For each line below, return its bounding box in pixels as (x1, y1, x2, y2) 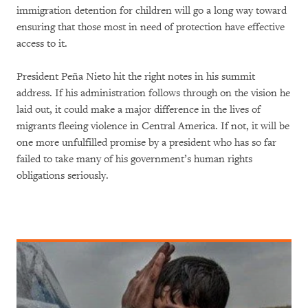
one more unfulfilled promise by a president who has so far (16, 135, 276, 149)
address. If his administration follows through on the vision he (16, 86, 290, 100)
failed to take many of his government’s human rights (16, 152, 252, 166)
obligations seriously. (16, 168, 111, 182)
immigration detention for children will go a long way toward (16, 3, 287, 17)
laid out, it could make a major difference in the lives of (16, 102, 261, 116)
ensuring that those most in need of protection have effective (16, 20, 285, 34)
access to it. (16, 36, 67, 50)
